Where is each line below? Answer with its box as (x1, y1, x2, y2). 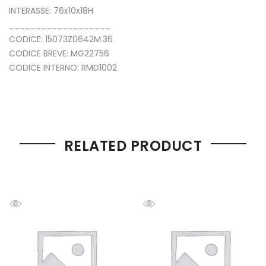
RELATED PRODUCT (64, 135, 202, 156)
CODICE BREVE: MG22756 (9, 47, 109, 59)
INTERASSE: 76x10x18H (9, 4, 93, 17)
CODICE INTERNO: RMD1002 (9, 61, 117, 74)
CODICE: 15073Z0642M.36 (9, 33, 113, 45)
